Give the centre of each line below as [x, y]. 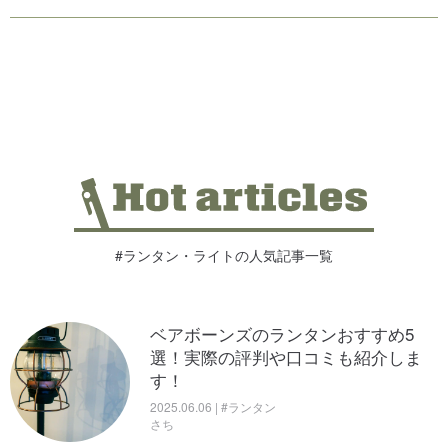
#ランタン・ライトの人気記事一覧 [224, 254]
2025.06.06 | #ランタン [213, 406]
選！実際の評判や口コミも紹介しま [286, 356]
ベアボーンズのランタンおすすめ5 [282, 333]
